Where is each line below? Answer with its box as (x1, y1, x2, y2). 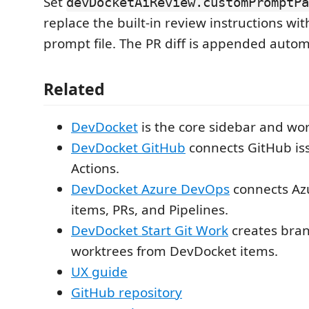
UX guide (71, 262, 128, 281)
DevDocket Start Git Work (71, 221, 228, 239)
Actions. (71, 159, 119, 177)
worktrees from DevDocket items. (71, 241, 278, 260)
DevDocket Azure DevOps (71, 179, 230, 198)
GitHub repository (71, 283, 182, 301)
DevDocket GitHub (71, 138, 186, 157)
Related (43, 77, 105, 100)
